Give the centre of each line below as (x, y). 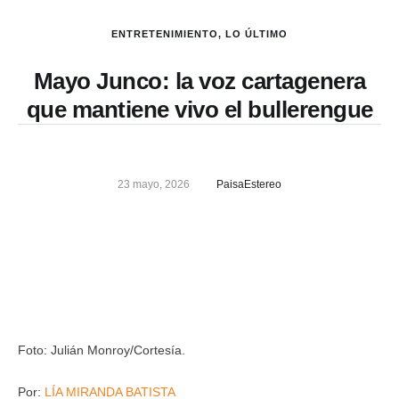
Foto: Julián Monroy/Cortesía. (102, 350)
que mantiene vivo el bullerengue (199, 110)
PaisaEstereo (249, 184)
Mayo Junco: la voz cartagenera (199, 81)
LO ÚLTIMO (256, 34)
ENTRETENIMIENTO (165, 34)
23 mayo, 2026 (154, 184)
